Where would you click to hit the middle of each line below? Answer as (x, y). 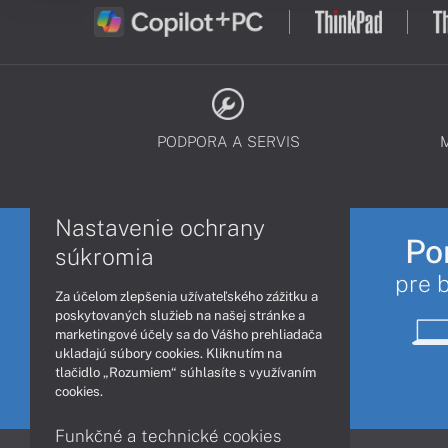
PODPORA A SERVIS (228, 141)
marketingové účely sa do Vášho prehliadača (188, 334)
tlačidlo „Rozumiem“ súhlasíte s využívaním (185, 372)
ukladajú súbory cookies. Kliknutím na (168, 353)
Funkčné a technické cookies (168, 435)
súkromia (104, 256)
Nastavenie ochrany (160, 227)
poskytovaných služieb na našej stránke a (180, 315)
